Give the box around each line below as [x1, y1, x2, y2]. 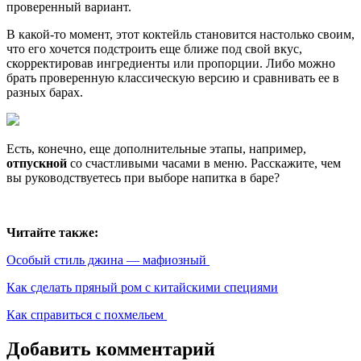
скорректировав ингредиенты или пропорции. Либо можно [6, 56, 335, 71]
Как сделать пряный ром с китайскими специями [6, 280, 278, 295]
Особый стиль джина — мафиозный [6, 253, 210, 268]
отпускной [6, 156, 67, 171]
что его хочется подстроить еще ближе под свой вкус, [6, 42, 302, 56]
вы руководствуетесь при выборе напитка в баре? [6, 171, 280, 185]
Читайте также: [6, 226, 98, 240]
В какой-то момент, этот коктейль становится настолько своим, [6, 27, 355, 42]
